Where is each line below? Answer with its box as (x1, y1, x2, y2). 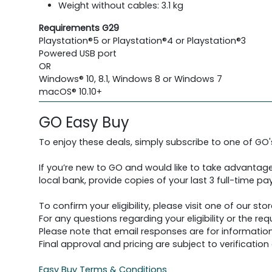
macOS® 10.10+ (39, 86, 102, 98)
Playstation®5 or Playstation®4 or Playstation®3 (39, 35, 246, 47)
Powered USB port (39, 47, 117, 60)
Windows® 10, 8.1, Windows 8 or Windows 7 (39, 73, 222, 86)
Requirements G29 (39, 22, 119, 35)
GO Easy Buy (39, 112, 129, 133)
